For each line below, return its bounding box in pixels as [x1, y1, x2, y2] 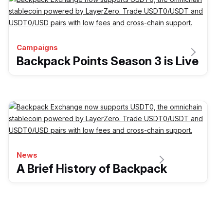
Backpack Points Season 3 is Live [17, 54, 199, 69]
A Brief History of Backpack [17, 162, 167, 176]
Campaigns [17, 43, 58, 53]
